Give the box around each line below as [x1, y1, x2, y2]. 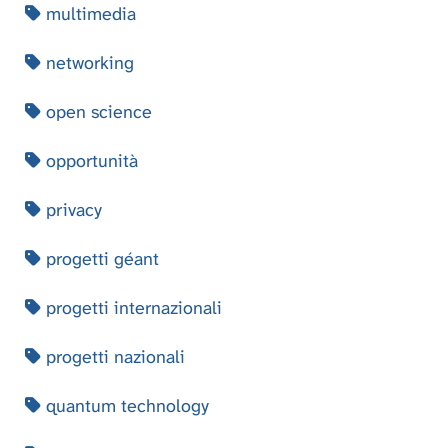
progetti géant [41, 247, 159, 272]
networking [41, 51, 134, 76]
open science [41, 100, 152, 125]
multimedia [41, 2, 136, 27]
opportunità [41, 149, 138, 174]
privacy [41, 198, 102, 223]
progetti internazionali [41, 296, 222, 321]
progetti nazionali [41, 345, 185, 370]
